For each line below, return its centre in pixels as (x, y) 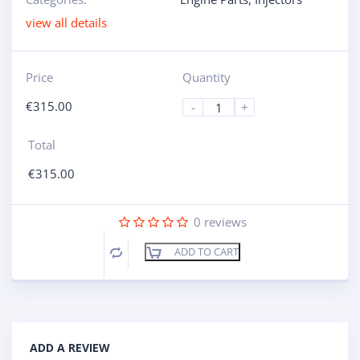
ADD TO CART (206, 252)
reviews (224, 222)
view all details (66, 22)
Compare (146, 254)
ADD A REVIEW (70, 348)
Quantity (207, 77)
